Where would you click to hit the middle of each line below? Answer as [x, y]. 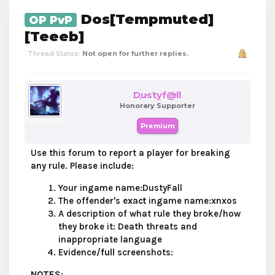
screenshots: [144, 252]
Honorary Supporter [157, 106]
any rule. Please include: [82, 166]
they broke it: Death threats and [128, 227]
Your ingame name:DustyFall [120, 188]
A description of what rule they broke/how [149, 214]
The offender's [91, 201]
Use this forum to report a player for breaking [130, 153]
